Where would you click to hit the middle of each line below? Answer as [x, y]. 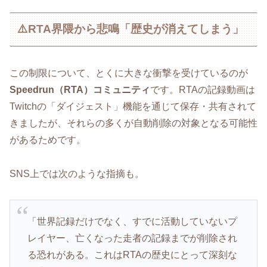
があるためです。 [48, 139]
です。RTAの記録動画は [203, 89]
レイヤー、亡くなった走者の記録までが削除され [132, 238]
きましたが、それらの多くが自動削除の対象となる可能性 [133, 123]
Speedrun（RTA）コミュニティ [80, 89]
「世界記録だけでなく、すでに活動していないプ [132, 221]
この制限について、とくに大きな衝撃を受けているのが [129, 73]
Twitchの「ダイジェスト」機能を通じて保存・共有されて [133, 106]
